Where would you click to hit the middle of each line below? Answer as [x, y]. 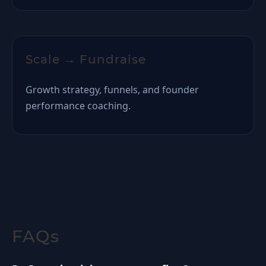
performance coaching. [78, 106]
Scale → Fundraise [86, 59]
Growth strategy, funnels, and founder [112, 90]
